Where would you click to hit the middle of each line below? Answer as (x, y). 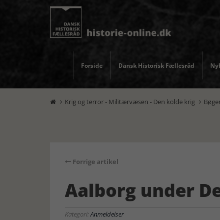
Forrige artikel (95, 162)
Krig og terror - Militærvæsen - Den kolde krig (130, 102)
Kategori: (78, 214)
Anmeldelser (107, 214)
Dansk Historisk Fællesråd (156, 65)
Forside (92, 65)
